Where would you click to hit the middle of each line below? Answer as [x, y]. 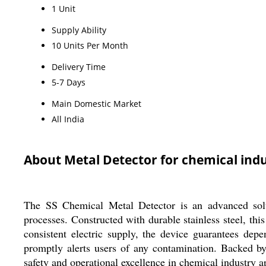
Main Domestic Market [96, 103]
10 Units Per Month [90, 45]
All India [68, 119]
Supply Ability [79, 30]
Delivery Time [79, 66]
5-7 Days [69, 82]
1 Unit [64, 8]
